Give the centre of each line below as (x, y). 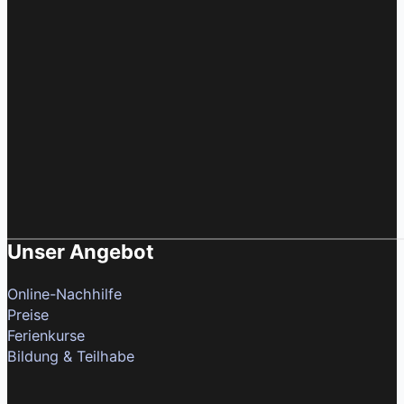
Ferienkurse (46, 336)
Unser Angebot (81, 252)
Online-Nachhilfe (64, 294)
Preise (28, 315)
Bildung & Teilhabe (71, 357)
